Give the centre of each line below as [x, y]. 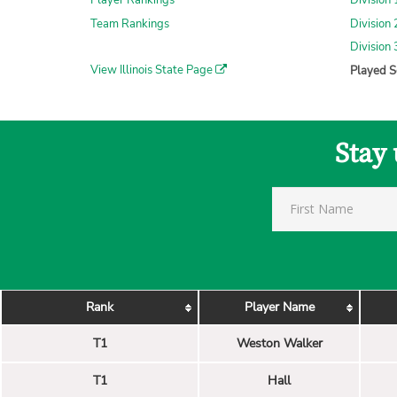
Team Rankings [130, 23]
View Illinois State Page [153, 70]
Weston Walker [279, 343]
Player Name [279, 307]
